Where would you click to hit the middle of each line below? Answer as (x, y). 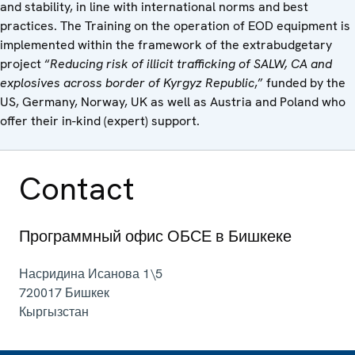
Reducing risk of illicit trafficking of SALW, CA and (191, 63)
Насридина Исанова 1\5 (91, 273)
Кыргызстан (54, 311)
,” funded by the (300, 82)
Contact (77, 188)
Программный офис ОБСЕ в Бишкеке (155, 236)
